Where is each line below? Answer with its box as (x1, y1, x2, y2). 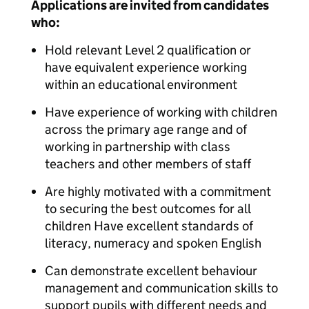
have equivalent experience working (45, 59, 247, 75)
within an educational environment (45, 77, 237, 92)
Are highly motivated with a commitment (45, 183, 271, 199)
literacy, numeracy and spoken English (45, 235, 261, 251)
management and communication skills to (45, 280, 278, 296)
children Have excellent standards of (45, 218, 253, 234)
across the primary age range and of (45, 121, 247, 137)
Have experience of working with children (45, 104, 277, 120)
